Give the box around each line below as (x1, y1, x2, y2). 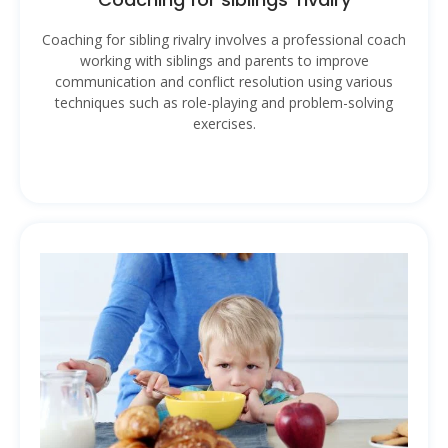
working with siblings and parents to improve (79, 50, 369, 70)
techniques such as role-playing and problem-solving (55, 92, 393, 112)
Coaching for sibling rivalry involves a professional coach (42, 29, 406, 49)
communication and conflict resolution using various (55, 71, 393, 91)
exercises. (192, 113, 256, 133)
